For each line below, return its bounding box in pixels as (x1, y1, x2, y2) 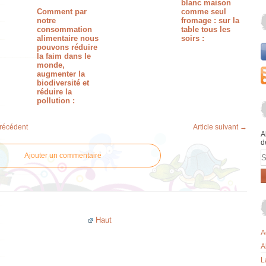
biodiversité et (37, 78, 90, 87)
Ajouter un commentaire (24, 151, 102, 160)
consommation (37, 25, 93, 34)
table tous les (180, 25, 230, 34)
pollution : (37, 96, 75, 105)
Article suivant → (193, 123, 247, 131)
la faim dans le (37, 52, 91, 61)
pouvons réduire (37, 43, 98, 52)
